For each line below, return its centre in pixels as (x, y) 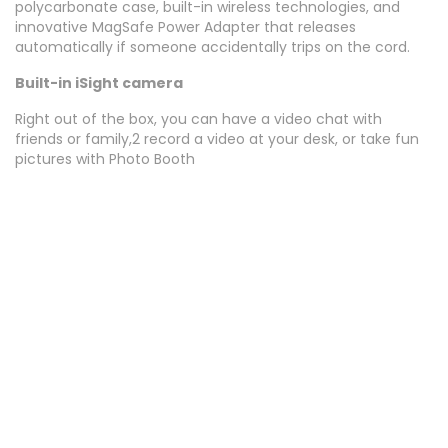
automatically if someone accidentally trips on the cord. (212, 47)
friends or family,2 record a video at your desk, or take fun (217, 139)
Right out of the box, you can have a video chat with (198, 119)
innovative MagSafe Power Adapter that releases (185, 27)
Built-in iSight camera (99, 83)
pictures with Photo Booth (105, 159)
